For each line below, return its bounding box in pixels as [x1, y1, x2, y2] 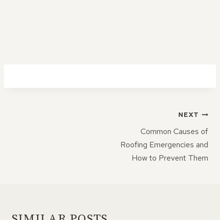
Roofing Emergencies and [120, 139, 208, 150]
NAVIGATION [11, 121, 91, 137]
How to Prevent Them [132, 153, 208, 163]
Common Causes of [140, 126, 208, 137]
